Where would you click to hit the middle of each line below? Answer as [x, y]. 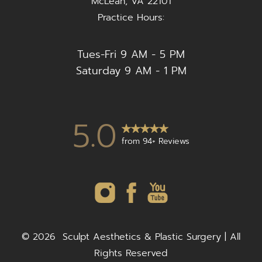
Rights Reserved [131, 253]
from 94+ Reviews [156, 141]
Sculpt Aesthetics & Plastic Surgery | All [148, 237]
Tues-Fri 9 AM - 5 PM [131, 54]
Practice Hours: [131, 17]
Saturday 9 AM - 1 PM [131, 70]
